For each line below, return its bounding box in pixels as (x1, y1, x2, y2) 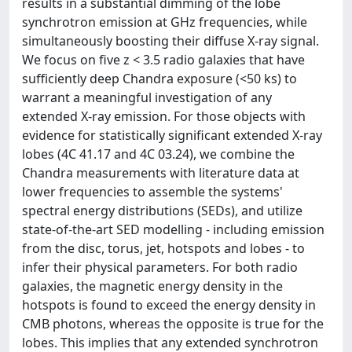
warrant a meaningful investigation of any (22, 89, 272, 106)
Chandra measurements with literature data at (22, 164, 299, 181)
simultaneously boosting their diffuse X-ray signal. (22, 32, 319, 49)
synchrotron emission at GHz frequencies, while (22, 13, 307, 31)
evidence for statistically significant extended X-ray (22, 126, 322, 144)
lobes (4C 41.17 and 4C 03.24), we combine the (22, 145, 295, 163)
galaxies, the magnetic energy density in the (22, 277, 283, 295)
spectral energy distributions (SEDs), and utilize (22, 202, 302, 219)
